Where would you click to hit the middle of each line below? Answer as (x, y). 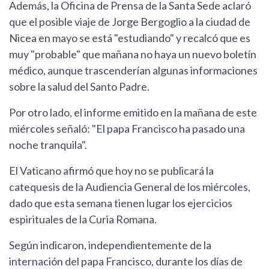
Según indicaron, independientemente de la (110, 245)
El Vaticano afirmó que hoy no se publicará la (111, 171)
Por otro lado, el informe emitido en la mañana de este (133, 113)
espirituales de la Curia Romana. (83, 219)
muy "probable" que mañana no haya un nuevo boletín (133, 54)
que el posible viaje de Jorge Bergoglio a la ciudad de (130, 22)
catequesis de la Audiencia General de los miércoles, (130, 187)
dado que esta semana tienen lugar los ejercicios (121, 203)
